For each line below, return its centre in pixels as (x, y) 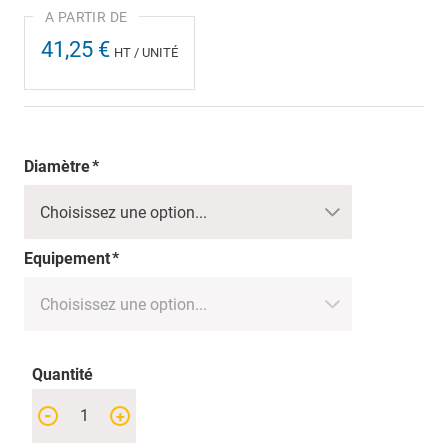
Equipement (67, 258)
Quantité (62, 374)
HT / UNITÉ (146, 53)
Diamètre (57, 166)
